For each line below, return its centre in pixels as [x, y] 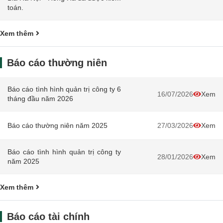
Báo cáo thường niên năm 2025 [57, 125]
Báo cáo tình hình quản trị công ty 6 [64, 89]
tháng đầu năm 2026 [40, 99]
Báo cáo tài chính [48, 217]
